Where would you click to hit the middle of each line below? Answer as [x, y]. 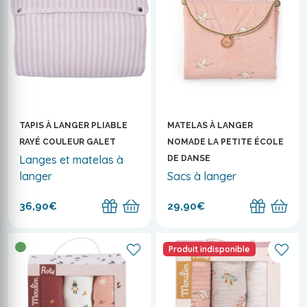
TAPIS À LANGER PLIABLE [73, 125]
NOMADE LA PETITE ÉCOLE [225, 142]
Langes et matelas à [71, 159]
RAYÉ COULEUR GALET [67, 142]
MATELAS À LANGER [210, 125]
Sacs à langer [202, 176]
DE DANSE [189, 158]
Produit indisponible [209, 249]
